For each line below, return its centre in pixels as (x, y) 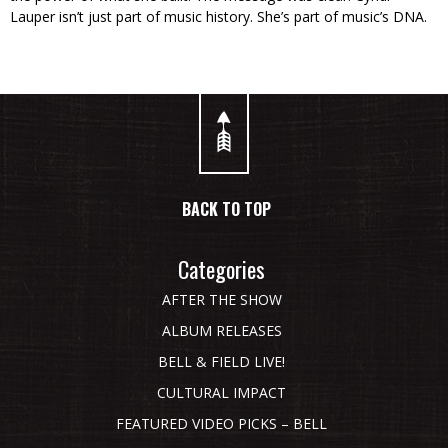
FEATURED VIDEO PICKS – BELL (222, 424)
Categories (222, 269)
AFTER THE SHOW (221, 300)
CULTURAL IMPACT (222, 393)
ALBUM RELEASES (221, 331)
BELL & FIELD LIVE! (222, 362)
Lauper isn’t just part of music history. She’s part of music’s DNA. (218, 17)
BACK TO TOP (226, 209)
